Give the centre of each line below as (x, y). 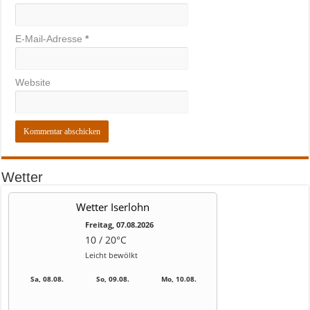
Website (33, 82)
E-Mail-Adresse (51, 39)
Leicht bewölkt (112, 255)
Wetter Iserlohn (113, 207)
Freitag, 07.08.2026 (120, 225)
